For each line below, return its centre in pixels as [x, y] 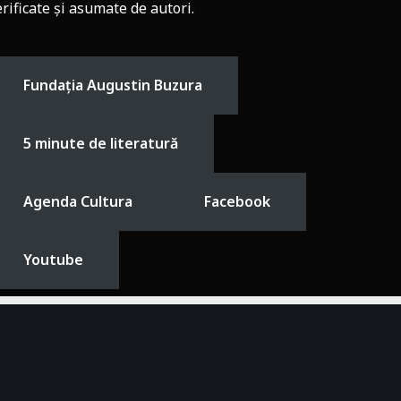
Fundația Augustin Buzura [113, 85]
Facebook [237, 201]
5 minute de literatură [101, 143]
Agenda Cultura [78, 201]
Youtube [53, 260]
